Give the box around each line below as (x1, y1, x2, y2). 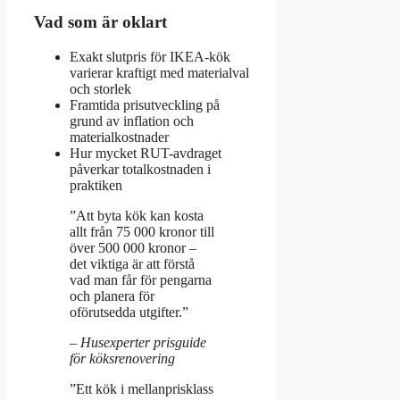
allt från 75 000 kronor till (70, 223, 214, 239)
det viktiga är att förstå (70, 255, 195, 271)
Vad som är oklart (34, 12, 167, 32)
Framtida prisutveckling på (70, 96, 220, 112)
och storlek (70, 80, 131, 96)
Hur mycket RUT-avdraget (70, 145, 221, 161)
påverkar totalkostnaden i (70, 161, 211, 177)
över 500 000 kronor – (70, 239, 196, 255)
